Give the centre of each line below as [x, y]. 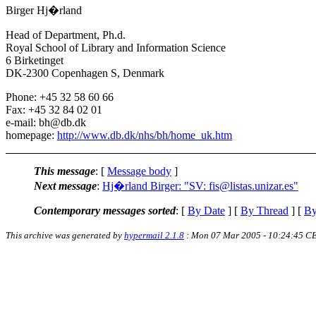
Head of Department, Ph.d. [66, 35]
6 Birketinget [35, 60]
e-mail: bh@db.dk [46, 122]
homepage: [31, 135]
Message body [139, 171]
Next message [65, 186]
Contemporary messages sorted [105, 210]
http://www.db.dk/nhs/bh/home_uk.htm [145, 135]
